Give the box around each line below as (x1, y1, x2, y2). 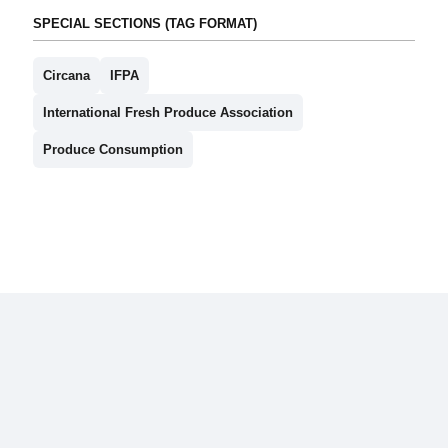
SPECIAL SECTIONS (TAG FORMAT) (32, 16, 257, 32)
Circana (42, 68, 90, 84)
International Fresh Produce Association (42, 105, 293, 121)
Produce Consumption (42, 142, 183, 158)
